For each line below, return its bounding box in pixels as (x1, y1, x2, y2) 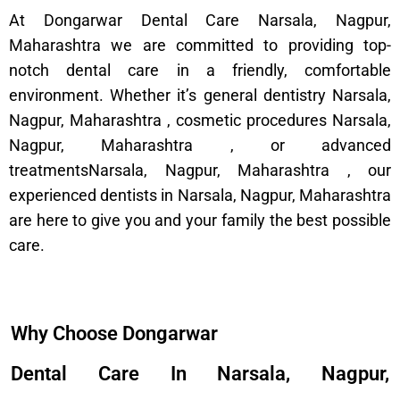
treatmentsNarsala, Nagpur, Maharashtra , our (9, 161, 391, 179)
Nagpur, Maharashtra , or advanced (9, 136, 391, 154)
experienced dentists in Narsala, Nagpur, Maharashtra (9, 186, 391, 204)
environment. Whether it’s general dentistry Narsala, (9, 86, 391, 104)
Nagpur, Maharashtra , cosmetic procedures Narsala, (9, 111, 391, 129)
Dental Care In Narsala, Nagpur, (11, 362, 389, 385)
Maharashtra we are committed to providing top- (9, 36, 391, 54)
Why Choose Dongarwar (11, 322, 218, 345)
